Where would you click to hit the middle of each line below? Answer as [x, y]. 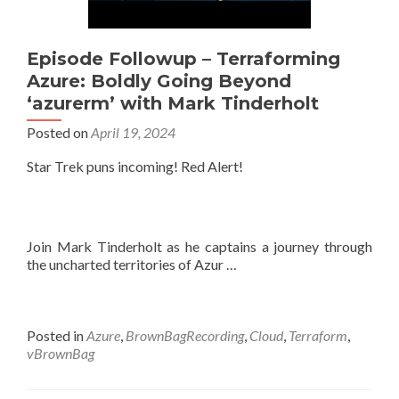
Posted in [57, 335]
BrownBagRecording [185, 335]
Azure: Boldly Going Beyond [159, 81]
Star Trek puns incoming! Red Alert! [135, 166]
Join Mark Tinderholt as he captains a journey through [199, 246]
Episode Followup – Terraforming [183, 59]
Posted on [59, 132]
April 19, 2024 [133, 132]
